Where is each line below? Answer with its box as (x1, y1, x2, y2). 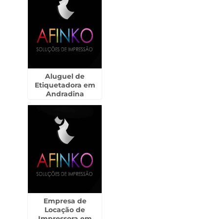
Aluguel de (45, 72, 85, 81)
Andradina (45, 89, 84, 98)
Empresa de (43, 197, 87, 205)
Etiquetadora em (34, 81, 95, 89)
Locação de (44, 205, 86, 214)
